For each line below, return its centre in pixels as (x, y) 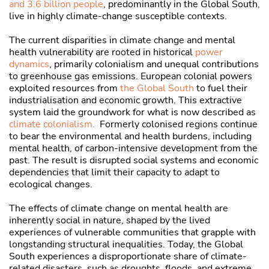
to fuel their (221, 89)
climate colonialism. (53, 125)
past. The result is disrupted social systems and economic (134, 161)
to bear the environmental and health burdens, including (130, 137)
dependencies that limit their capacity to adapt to (114, 173)
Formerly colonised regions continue (177, 125)
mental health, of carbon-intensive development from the (133, 149)
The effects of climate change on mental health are (119, 209)
